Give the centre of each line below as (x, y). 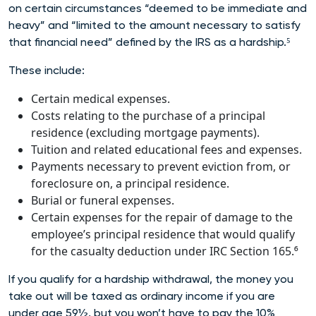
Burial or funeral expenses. (103, 200)
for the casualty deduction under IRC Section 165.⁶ (165, 251)
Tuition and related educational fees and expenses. (166, 149)
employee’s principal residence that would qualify (163, 234)
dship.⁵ (273, 42)
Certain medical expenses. (101, 98)
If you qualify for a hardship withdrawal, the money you (151, 279)
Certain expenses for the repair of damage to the (162, 217)
